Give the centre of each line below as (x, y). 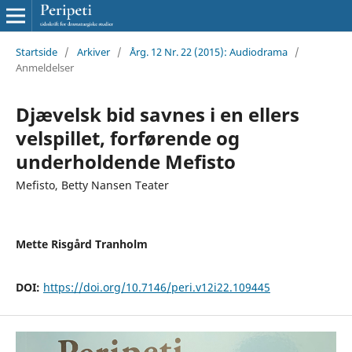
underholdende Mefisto (125, 161)
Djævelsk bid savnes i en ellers (157, 114)
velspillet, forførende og (127, 137)
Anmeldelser (44, 67)
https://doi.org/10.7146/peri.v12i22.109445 (156, 287)
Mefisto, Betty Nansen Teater (92, 185)
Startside (36, 51)
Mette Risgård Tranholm (81, 244)
